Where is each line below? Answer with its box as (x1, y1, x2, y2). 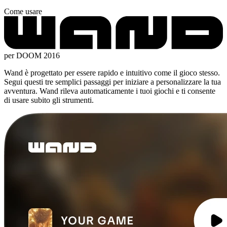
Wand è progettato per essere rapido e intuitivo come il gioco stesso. (4, 68, 220, 77)
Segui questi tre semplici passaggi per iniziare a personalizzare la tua (4, 77, 221, 86)
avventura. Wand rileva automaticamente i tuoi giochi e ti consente (4, 86, 215, 95)
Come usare (4, 7, 42, 16)
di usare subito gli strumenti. (4, 95, 94, 104)
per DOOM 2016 (4, 51, 60, 60)
